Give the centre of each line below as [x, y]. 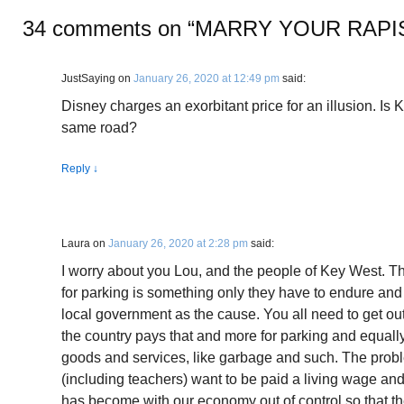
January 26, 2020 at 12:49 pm [207, 78]
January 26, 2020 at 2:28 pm [178, 243]
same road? [99, 128]
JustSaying [88, 78]
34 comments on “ [109, 28]
